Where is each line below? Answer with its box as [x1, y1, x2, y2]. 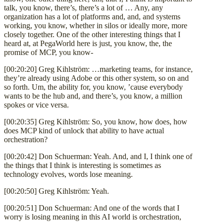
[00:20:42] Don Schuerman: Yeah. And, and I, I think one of [4, 152, 192, 161]
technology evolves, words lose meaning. [4, 169, 133, 178]
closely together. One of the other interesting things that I [4, 30, 180, 39]
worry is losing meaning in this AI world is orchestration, [4, 212, 181, 221]
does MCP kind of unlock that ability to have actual [4, 126, 164, 135]
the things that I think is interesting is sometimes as [4, 161, 161, 169]
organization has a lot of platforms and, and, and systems [4, 12, 180, 21]
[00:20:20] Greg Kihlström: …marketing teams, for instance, [4, 64, 193, 73]
